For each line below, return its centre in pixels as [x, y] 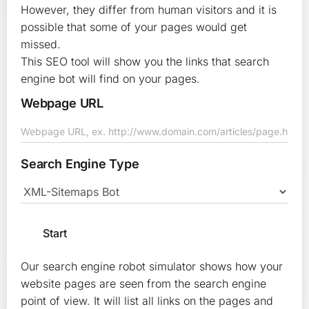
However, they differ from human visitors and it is [149, 10]
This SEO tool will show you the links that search [145, 61]
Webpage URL [62, 103]
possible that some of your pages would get [134, 27]
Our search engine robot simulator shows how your [152, 266]
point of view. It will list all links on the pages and [147, 301]
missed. [41, 44]
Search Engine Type [80, 164]
